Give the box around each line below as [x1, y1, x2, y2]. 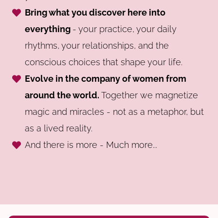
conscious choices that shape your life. [25, 56, 183, 67]
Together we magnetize [99, 90, 199, 100]
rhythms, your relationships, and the [25, 40, 169, 51]
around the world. [25, 90, 100, 100]
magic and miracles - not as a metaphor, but [25, 106, 204, 117]
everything [25, 23, 73, 34]
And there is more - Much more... [25, 139, 158, 150]
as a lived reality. [25, 123, 93, 133]
